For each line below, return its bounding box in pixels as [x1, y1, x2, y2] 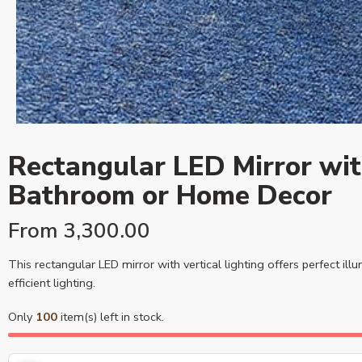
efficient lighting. [8, 275, 95, 291]
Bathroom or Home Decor [8, 177, 332, 214]
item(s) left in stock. [57, 309, 164, 325]
